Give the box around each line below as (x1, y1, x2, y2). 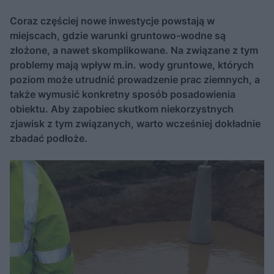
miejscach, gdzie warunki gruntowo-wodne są (10, 29, 226, 42)
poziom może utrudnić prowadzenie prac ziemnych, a (10, 73, 260, 86)
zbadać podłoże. (10, 132, 87, 144)
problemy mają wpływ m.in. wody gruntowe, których (10, 59, 254, 71)
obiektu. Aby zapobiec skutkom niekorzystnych (10, 103, 234, 115)
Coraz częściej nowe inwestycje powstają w (10, 15, 215, 27)
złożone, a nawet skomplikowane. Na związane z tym (10, 44, 258, 56)
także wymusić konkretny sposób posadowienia (10, 88, 235, 100)
